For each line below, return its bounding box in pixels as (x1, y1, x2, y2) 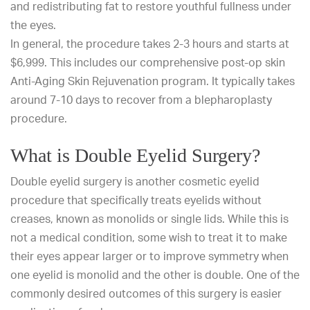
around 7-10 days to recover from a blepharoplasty (10, 93, 272, 107)
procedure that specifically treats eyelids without (10, 193, 262, 207)
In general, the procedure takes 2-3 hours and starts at (10, 37, 289, 51)
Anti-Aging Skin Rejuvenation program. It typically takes (10, 74, 295, 88)
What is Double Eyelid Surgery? (10, 145, 260, 166)
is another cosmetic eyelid (122, 174, 259, 188)
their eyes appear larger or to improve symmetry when (10, 249, 289, 263)
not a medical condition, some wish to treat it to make (10, 230, 287, 244)
